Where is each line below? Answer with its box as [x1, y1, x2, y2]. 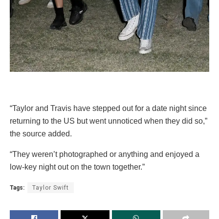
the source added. [10, 129, 72, 138]
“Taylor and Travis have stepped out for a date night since [10, 104, 207, 112]
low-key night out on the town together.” [10, 162, 145, 171]
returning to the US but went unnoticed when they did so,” [10, 116, 207, 125]
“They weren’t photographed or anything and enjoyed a [10, 150, 199, 158]
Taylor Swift [32, 184, 69, 191]
